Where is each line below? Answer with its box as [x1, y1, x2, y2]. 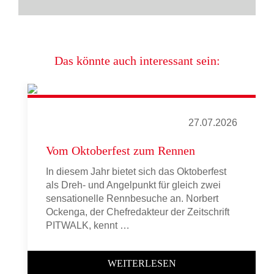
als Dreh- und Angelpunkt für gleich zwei [46, 180, 221, 190]
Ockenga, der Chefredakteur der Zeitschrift [46, 207, 229, 217]
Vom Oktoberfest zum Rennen [46, 144, 195, 157]
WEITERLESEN [107, 258, 176, 268]
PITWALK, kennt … [46, 220, 130, 231]
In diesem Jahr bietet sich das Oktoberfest [46, 166, 226, 177]
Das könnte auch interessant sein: [54, 54, 220, 67]
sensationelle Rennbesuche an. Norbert [46, 193, 218, 204]
